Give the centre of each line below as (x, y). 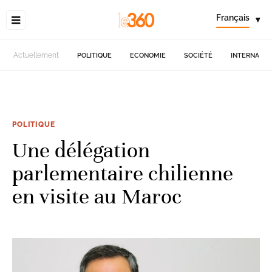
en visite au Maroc (97, 196)
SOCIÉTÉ (199, 55)
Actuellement (36, 55)
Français (233, 18)
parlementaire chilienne (123, 173)
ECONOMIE (148, 55)
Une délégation (81, 150)
